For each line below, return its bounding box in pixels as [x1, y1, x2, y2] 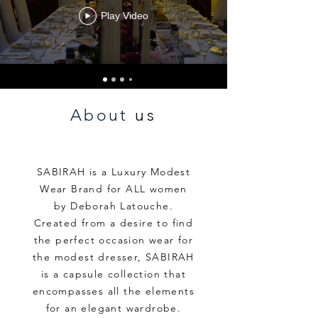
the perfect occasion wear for [33, 234, 194, 247]
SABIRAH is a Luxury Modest [36, 165, 191, 179]
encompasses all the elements [32, 285, 195, 298]
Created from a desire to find [33, 216, 194, 230]
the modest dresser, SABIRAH [33, 251, 194, 264]
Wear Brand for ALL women [40, 182, 187, 196]
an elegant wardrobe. [65, 302, 182, 315]
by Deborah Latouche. [54, 199, 173, 213]
